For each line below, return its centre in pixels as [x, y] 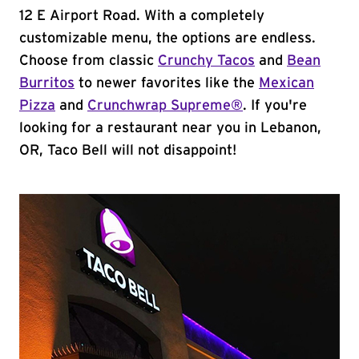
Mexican [286, 83]
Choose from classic [89, 61]
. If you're [275, 106]
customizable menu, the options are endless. [167, 38]
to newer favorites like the [167, 83]
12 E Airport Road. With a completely [142, 16]
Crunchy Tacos [206, 61]
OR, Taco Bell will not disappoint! [128, 151]
